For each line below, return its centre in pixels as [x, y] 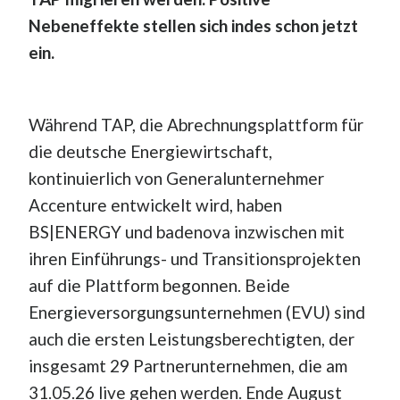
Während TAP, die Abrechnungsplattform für [196, 124]
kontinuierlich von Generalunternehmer [176, 178]
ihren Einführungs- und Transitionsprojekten [194, 258]
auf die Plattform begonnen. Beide [159, 285]
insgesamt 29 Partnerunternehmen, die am [187, 365]
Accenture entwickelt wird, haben [155, 204]
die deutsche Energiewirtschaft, [150, 151]
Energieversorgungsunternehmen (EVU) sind [196, 312]
